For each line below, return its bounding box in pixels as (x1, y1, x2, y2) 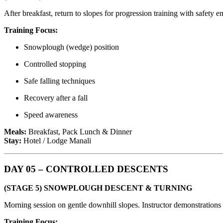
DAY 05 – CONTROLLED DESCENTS (4, 163, 168, 174)
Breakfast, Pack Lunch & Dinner (26, 127, 132, 136)
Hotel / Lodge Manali (21, 136, 91, 145)
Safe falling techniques (24, 76, 95, 85)
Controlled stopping (24, 59, 86, 68)
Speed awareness (24, 110, 78, 119)
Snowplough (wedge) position (24, 42, 119, 51)
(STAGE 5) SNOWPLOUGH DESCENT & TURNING (4, 184, 192, 193)
